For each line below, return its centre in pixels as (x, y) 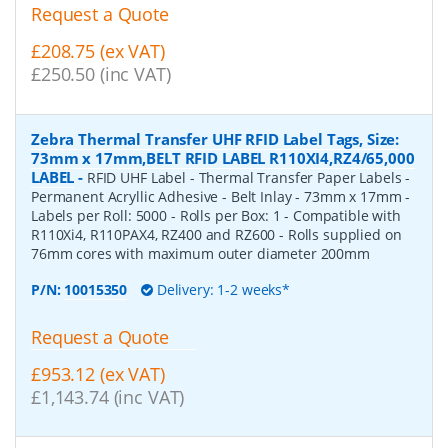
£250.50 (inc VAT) (101, 73)
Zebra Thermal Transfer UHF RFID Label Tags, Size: (215, 138)
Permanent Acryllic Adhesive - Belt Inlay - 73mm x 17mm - (221, 196)
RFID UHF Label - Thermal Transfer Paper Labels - (248, 177)
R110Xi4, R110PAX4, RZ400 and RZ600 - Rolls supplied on (216, 234)
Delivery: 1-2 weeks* (221, 289)
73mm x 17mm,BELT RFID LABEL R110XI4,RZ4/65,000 (223, 157)
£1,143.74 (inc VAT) (108, 396)
